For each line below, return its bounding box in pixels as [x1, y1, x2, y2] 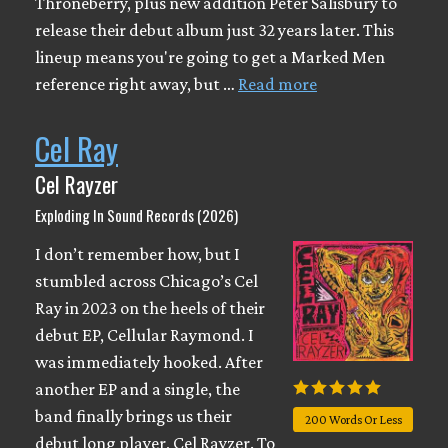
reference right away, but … [35, 73, 238, 94]
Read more [238, 73, 317, 94]
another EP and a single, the [35, 378, 240, 399]
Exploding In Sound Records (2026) [35, 203, 238, 226]
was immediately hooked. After [35, 351, 263, 372]
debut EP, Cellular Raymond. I [35, 324, 254, 345]
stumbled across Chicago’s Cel [35, 270, 258, 291]
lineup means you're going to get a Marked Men [35, 46, 385, 67]
